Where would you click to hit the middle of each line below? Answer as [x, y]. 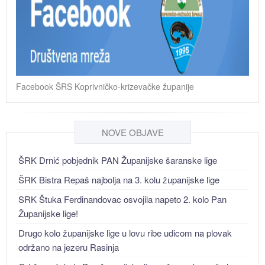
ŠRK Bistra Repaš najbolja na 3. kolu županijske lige [119, 179]
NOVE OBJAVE [132, 132]
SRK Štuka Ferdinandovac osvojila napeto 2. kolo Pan [122, 199]
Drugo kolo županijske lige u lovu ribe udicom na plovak [125, 232]
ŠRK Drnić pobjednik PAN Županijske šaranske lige [118, 160]
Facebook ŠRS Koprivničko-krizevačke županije [105, 87]
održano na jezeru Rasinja [69, 247]
